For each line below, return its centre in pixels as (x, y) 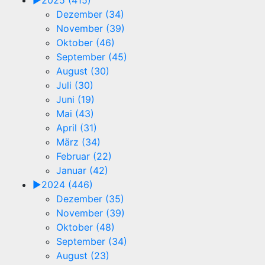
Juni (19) (75, 100)
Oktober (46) (85, 43)
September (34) (92, 242)
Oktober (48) (85, 227)
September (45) (92, 57)
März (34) (78, 142)
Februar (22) (84, 156)
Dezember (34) (90, 14)
